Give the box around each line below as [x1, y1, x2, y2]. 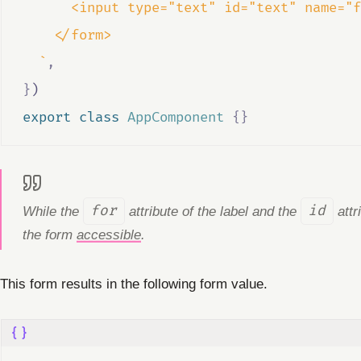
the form [22, 226, 77, 243]
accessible [76, 226, 141, 243]
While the [22, 202, 83, 219]
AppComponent [127, 109, 224, 127]
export [22, 109, 71, 127]
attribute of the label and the [124, 202, 301, 219]
